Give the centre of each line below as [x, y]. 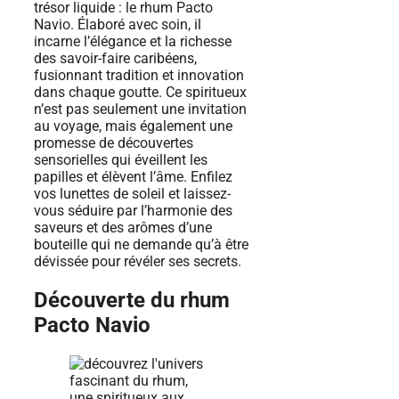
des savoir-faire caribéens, [115, 59]
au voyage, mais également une [133, 126]
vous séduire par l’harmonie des [133, 211]
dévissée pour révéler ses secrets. [138, 262]
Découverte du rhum [132, 301]
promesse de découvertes [114, 143]
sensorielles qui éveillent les [121, 160]
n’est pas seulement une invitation [140, 110]
